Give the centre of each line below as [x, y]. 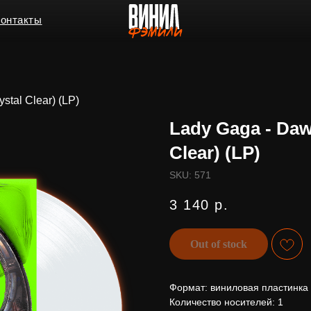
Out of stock [219, 244]
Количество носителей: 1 [226, 302]
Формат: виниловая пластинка [239, 288]
